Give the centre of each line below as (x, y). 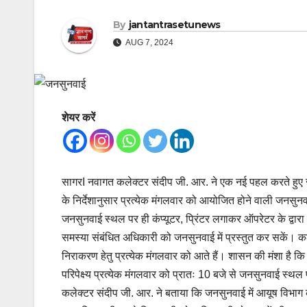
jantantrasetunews (174, 25)
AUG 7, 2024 (149, 43)
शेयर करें (78, 118)
